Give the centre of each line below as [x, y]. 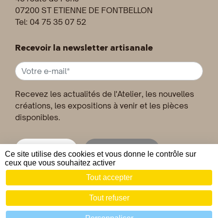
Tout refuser [109, 198]
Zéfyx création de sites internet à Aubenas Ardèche [109, 206]
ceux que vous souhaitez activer [60, 163]
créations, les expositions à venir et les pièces [102, 106]
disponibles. [38, 118]
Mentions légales [149, 197]
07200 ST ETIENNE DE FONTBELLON [84, 10]
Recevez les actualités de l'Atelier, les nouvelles [105, 94]
